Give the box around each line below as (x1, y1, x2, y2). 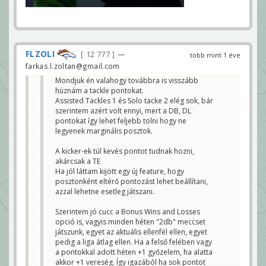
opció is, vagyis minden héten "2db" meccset (55, 217, 205, 227)
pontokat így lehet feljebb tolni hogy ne (55, 116, 186, 126)
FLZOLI (26, 47, 55, 59)
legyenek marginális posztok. (55, 126, 153, 137)
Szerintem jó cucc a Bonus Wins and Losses (55, 207, 200, 217)
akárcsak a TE (55, 156, 100, 167)
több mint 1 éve (190, 50, 240, 59)
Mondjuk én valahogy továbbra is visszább (55, 75, 198, 86)
